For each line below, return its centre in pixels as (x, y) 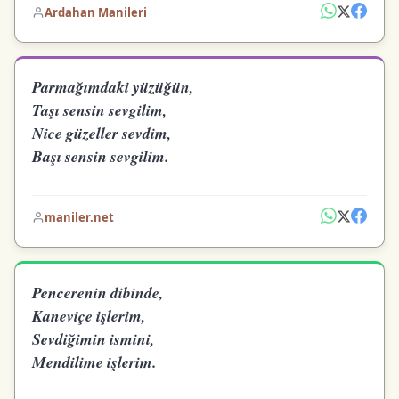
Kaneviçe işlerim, (89, 315)
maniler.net (80, 218)
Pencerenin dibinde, (98, 292)
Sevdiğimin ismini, (94, 338)
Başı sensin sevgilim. (101, 157)
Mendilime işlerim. (94, 362)
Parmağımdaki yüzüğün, (113, 87)
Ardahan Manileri (96, 12)
